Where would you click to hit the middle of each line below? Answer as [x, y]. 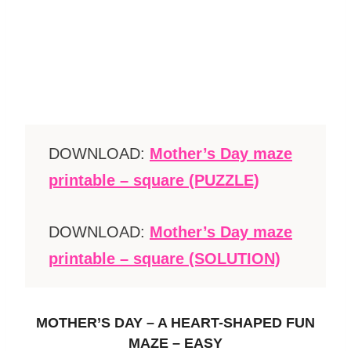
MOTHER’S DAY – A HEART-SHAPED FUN [175, 323]
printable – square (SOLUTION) [165, 259]
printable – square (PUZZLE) [154, 181]
